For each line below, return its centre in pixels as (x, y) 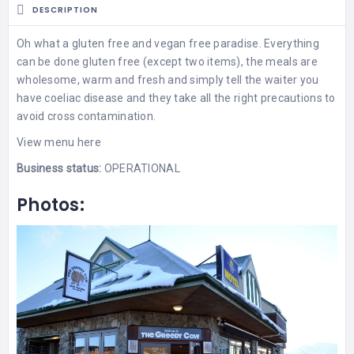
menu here (73, 142)
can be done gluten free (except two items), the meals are (167, 61)
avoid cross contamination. (87, 116)
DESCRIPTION (65, 10)
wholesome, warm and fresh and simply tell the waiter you (168, 79)
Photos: (51, 205)
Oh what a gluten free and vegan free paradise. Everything (168, 43)
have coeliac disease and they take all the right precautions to (176, 98)
